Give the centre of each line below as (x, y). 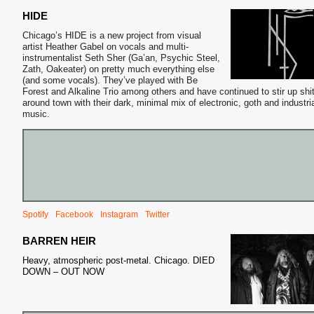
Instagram (119, 214)
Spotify (35, 214)
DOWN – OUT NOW (63, 272)
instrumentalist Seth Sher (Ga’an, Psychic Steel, (121, 58)
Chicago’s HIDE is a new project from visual (112, 35)
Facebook (74, 214)
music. (36, 114)
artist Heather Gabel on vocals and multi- (105, 47)
